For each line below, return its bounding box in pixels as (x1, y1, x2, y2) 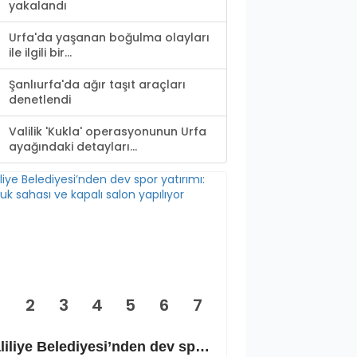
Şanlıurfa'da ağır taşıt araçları (9, 76, 186, 93)
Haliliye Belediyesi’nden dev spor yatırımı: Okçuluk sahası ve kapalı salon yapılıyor (195, 339, 210, 355)
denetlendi (9, 92, 71, 108)
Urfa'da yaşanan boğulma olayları (9, 29, 210, 46)
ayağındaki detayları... (9, 139, 137, 155)
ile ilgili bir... (9, 45, 72, 61)
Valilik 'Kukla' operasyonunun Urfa (9, 124, 206, 140)
